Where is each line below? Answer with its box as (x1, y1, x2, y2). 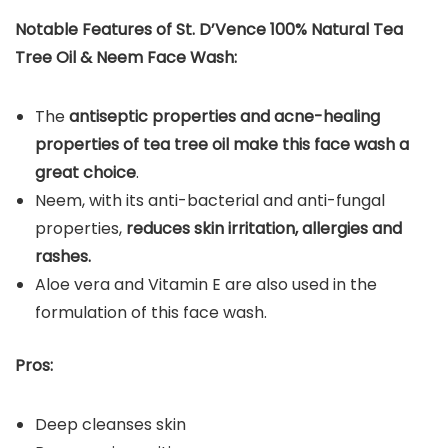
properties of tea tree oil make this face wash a (35, 132, 409, 156)
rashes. (35, 244, 95, 268)
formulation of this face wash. (35, 300, 267, 324)
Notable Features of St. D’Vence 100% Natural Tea (15, 17, 403, 41)
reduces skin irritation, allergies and (126, 216, 402, 240)
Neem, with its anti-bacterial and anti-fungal (35, 188, 385, 212)
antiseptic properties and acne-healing (69, 104, 380, 128)
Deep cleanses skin (35, 412, 186, 436)
